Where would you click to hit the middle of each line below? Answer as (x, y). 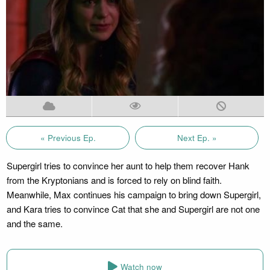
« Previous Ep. (68, 137)
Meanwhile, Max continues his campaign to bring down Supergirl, (133, 194)
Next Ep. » (197, 137)
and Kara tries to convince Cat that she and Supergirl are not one (133, 209)
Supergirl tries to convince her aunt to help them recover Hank (128, 165)
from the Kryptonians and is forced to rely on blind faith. (114, 180)
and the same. (34, 223)
